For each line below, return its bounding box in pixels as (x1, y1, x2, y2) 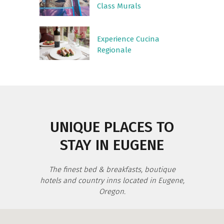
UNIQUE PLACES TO (50, 118, 174, 136)
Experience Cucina (97, 34, 159, 43)
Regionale (97, 45, 131, 54)
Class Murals (97, 1, 141, 10)
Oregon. (98, 187, 125, 196)
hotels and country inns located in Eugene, (39, 176, 184, 185)
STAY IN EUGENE (60, 136, 164, 154)
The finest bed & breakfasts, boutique (48, 165, 175, 174)
